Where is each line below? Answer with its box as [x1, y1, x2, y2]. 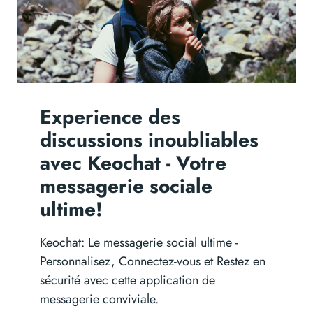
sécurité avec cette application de [40, 271, 215, 290]
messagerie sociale [40, 172, 212, 201]
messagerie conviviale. [40, 290, 159, 309]
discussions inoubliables [40, 126, 259, 155]
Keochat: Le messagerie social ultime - [40, 233, 238, 252]
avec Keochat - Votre [40, 149, 226, 178]
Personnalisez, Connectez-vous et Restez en [40, 252, 265, 271]
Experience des [40, 103, 180, 132]
